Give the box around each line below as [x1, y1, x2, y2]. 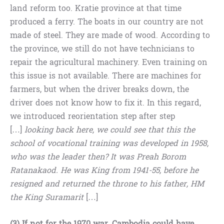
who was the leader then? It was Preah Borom [10, 149, 186, 164]
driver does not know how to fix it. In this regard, [10, 95, 201, 110]
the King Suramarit [10, 190, 83, 205]
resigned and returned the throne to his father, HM [10, 176, 204, 191]
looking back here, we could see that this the [24, 122, 195, 137]
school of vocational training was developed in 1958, [10, 136, 208, 151]
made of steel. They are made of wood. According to [10, 28, 210, 43]
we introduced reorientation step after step [10, 109, 175, 124]
